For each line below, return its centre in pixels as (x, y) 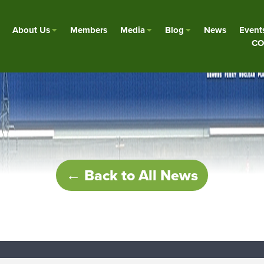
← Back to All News (132, 175)
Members (89, 30)
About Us (32, 30)
